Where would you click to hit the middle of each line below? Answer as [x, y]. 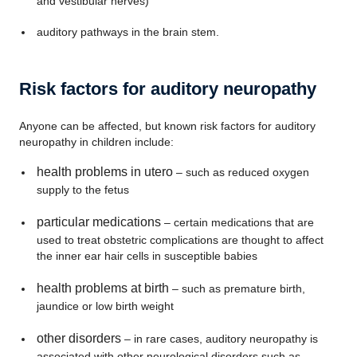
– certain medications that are [239, 222]
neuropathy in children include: [96, 142]
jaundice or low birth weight [105, 306]
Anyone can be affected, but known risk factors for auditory [167, 126]
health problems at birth [102, 288]
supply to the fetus [82, 190]
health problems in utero [104, 172]
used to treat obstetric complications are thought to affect [180, 240]
